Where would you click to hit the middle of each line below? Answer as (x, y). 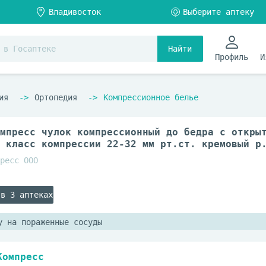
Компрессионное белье (151, 97)
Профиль (232, 57)
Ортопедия (56, 97)
